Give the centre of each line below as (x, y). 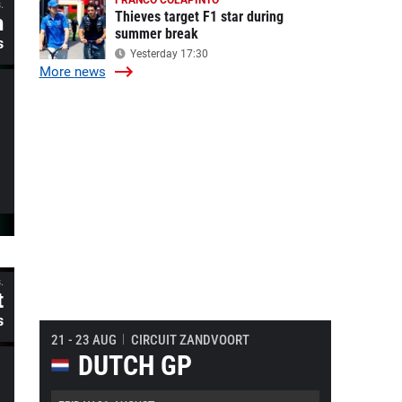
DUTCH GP (135, 366)
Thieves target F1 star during (199, 17)
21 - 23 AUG (83, 340)
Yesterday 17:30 (167, 54)
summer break (156, 34)
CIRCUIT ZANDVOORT (190, 340)
